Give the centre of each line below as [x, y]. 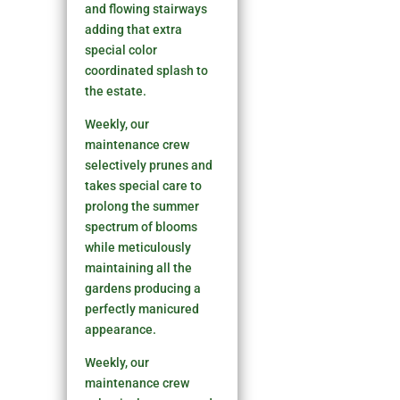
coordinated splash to [147, 70]
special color [121, 50]
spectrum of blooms [142, 226]
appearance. [121, 329]
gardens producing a [143, 288]
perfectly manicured [142, 308]
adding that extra [134, 29]
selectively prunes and [149, 165]
